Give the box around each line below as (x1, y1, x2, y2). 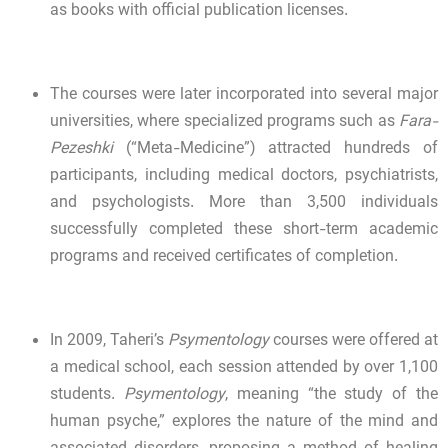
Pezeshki (50, 137, 113, 163)
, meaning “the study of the (224, 383, 439, 409)
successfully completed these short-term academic (50, 218, 438, 244)
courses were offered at (269, 329, 438, 355)
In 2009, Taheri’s (50, 329, 168, 355)
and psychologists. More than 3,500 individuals (50, 191, 438, 217)
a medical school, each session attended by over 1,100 (50, 356, 438, 382)
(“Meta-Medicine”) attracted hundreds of (113, 137, 438, 163)
